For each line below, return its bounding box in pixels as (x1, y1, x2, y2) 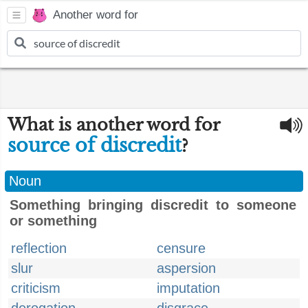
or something (10, 213, 97, 228)
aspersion (157, 261, 216, 276)
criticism (11, 280, 60, 296)
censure (157, 241, 206, 256)
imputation (157, 280, 220, 296)
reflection (11, 241, 67, 256)
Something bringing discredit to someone (10, 197, 296, 212)
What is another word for (8, 115, 219, 135)
